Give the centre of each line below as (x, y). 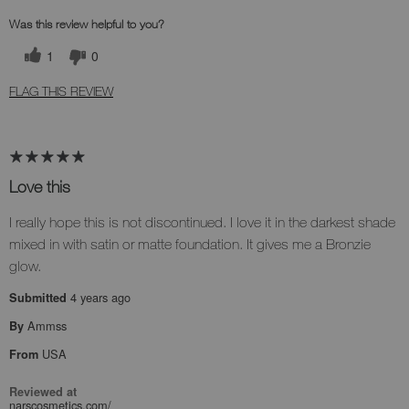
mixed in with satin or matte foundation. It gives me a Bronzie (190, 243)
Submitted (40, 297)
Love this (40, 186)
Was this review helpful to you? (87, 24)
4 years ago (100, 297)
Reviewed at (43, 391)
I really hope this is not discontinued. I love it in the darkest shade (202, 221)
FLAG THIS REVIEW (61, 90)
